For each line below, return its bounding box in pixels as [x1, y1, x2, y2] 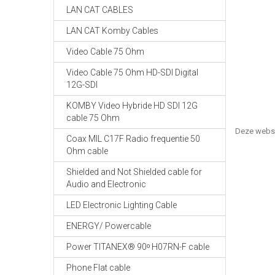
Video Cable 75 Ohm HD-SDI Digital [66, 68, 198, 77]
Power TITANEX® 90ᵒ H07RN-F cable [66, 242, 209, 252]
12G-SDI [66, 80, 98, 90]
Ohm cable [66, 146, 108, 156]
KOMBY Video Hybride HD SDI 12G [66, 101, 198, 110]
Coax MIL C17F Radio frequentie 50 [66, 134, 200, 144]
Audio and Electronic [66, 179, 146, 189]
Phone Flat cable [66, 263, 130, 273]
